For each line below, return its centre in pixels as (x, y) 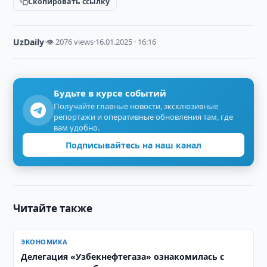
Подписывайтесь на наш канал (133, 145)
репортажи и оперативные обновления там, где (144, 117)
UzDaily (29, 42)
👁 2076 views (70, 42)
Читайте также (53, 208)
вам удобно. (77, 128)
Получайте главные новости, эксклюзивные (136, 106)
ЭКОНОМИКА (44, 242)
